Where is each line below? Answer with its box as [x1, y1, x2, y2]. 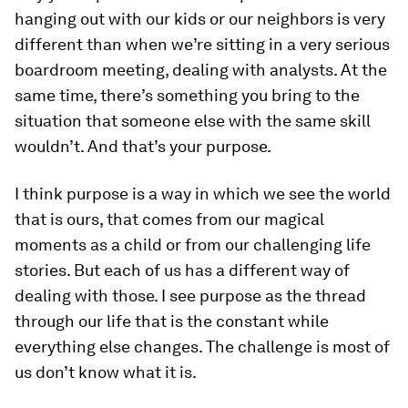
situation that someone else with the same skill [15, 111, 371, 131]
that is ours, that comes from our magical [15, 209, 324, 229]
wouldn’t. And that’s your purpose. [15, 137, 271, 157]
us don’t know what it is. [15, 362, 197, 382]
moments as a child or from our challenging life [15, 235, 371, 255]
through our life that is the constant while [15, 311, 329, 331]
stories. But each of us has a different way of [15, 260, 350, 280]
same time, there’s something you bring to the [15, 86, 360, 106]
